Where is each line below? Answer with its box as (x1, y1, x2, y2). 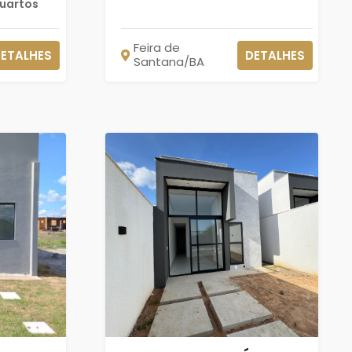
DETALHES (244, 46, 305, 64)
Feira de (133, 39, 180, 56)
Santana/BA (133, 53, 204, 70)
